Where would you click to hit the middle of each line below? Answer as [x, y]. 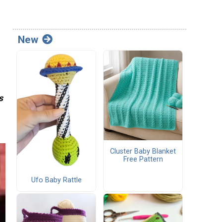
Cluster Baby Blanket [143, 151]
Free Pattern [143, 159]
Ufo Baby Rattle [56, 180]
